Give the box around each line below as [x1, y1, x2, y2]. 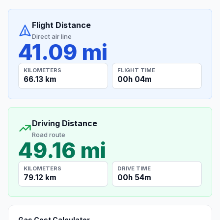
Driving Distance [32, 118, 97, 128]
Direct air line [32, 32, 72, 41]
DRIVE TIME [117, 165, 151, 172]
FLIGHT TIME [117, 66, 156, 74]
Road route [32, 130, 65, 138]
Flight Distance [32, 20, 91, 30]
